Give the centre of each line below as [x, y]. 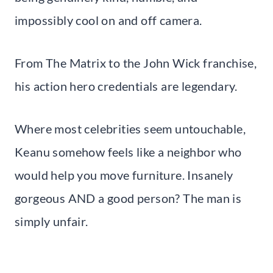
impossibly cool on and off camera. [108, 20]
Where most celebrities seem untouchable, [130, 128]
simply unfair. [51, 221]
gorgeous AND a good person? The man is [128, 198]
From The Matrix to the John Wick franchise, [136, 62]
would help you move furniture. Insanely [124, 175]
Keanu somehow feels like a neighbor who [128, 151]
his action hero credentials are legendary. [126, 86]
